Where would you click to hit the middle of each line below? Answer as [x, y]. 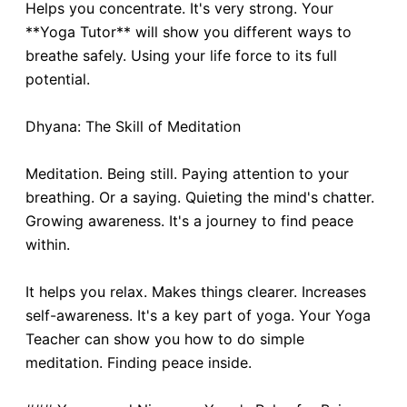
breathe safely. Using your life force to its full [181, 55]
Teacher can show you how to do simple [165, 339]
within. [48, 244]
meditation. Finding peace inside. [139, 362]
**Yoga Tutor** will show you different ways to [189, 32]
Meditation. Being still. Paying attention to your [187, 174]
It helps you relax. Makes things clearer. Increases [196, 292]
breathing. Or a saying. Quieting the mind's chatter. [200, 197]
